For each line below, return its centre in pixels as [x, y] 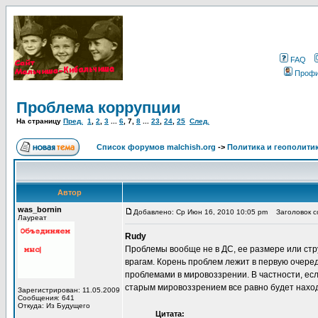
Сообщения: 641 [46, 298]
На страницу [40, 121]
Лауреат [32, 218]
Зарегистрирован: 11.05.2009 [69, 290]
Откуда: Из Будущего [54, 306]
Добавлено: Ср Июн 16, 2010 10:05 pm [201, 212]
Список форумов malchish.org [156, 147]
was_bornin [40, 209]
